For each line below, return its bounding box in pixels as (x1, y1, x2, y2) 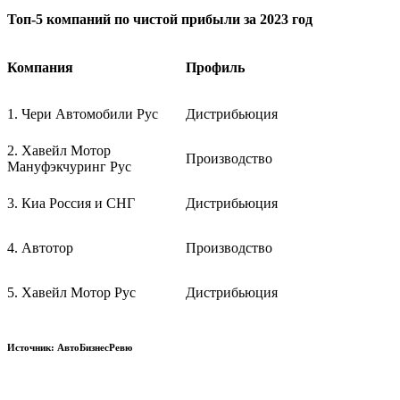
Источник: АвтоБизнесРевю (7, 341, 132, 353)
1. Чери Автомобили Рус (7, 105, 158, 121)
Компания (7, 59, 73, 75)
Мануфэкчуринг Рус (7, 158, 131, 174)
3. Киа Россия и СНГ (7, 195, 135, 211)
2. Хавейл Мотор (7, 142, 111, 158)
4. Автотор (7, 239, 73, 255)
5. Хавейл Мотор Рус (7, 284, 136, 300)
